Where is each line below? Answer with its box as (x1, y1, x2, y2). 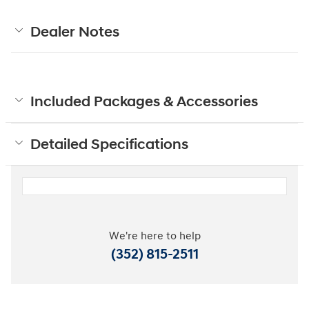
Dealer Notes (30, 23, 119, 41)
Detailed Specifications (30, 135, 188, 154)
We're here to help (108, 229, 201, 243)
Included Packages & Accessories (30, 92, 258, 111)
